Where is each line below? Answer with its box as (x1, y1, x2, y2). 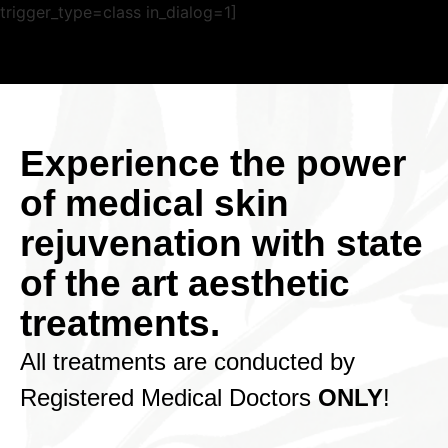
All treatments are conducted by (20, 347, 355, 375)
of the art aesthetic (20, 262, 350, 304)
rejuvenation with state (20, 222, 423, 264)
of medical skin (20, 182, 289, 224)
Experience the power (20, 142, 406, 184)
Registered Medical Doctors (20, 383, 318, 411)
